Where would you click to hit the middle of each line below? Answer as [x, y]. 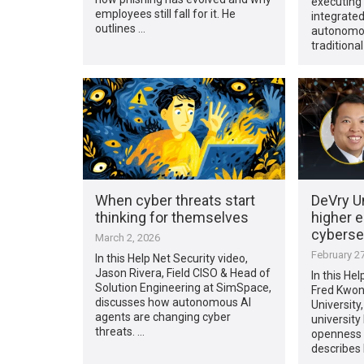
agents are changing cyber [163, 316]
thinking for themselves [172, 217]
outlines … [121, 28]
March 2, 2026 [128, 237]
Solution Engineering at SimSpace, [184, 287]
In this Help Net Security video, [172, 258]
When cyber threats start [175, 200]
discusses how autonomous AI [173, 302]
